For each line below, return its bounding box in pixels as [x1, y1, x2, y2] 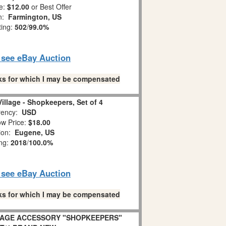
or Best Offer [29, 2, 72, 12]
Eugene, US [15, 127, 54, 137]
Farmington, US [8, 12, 62, 22]
